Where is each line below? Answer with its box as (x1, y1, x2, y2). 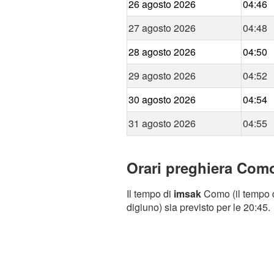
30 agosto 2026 (128, 92, 196, 107)
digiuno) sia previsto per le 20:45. (127, 200, 270, 215)
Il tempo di (127, 187, 174, 201)
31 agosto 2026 (128, 116, 196, 131)
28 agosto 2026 (128, 45, 196, 59)
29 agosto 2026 (128, 68, 196, 83)
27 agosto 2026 (128, 21, 196, 35)
